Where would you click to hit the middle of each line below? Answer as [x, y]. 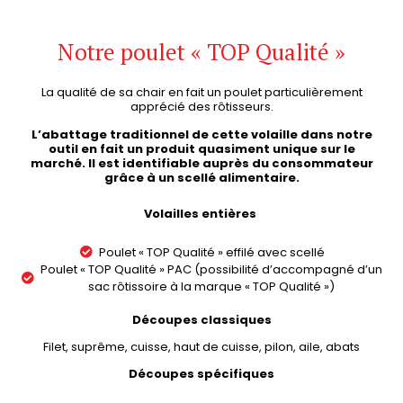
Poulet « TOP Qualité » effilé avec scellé [211, 252]
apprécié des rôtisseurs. [201, 107]
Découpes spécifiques [201, 374]
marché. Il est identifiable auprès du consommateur [201, 163]
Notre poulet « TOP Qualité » [201, 52]
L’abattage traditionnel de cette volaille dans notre [201, 134]
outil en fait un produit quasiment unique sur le [201, 148]
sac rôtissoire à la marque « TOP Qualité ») [212, 286]
